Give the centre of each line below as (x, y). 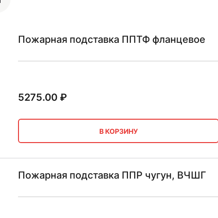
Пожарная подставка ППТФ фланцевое (111, 39)
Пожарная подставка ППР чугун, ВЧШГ (112, 175)
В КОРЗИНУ (118, 131)
